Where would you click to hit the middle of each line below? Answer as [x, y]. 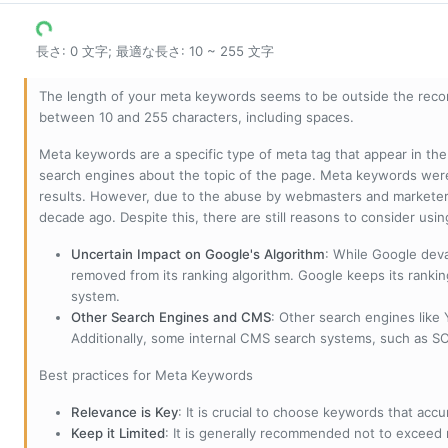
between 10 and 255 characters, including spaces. [196, 117]
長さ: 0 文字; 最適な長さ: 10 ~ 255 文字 [155, 51]
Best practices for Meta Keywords [146, 375]
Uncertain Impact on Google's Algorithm [198, 254]
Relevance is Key [124, 412]
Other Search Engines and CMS [171, 317]
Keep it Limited [118, 433]
